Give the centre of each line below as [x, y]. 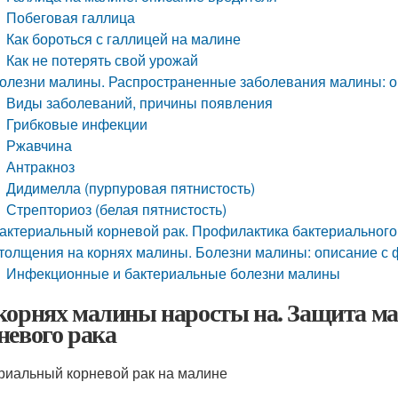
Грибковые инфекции [77, 124]
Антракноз [41, 167]
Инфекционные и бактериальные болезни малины [174, 273]
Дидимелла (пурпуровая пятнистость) [131, 188]
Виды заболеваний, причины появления [140, 103]
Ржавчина [40, 145]
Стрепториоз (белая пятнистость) [117, 209]
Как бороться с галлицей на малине [124, 39]
